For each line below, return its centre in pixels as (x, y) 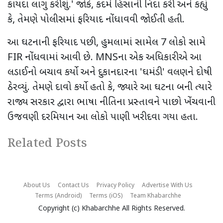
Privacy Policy (115, 185)
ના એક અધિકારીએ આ (160, 57)
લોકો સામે (187, 43)
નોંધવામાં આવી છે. (60, 57)
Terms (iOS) (106, 196)
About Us (37, 185)
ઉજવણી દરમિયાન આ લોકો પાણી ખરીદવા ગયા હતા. (103, 117)
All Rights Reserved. (152, 209)
